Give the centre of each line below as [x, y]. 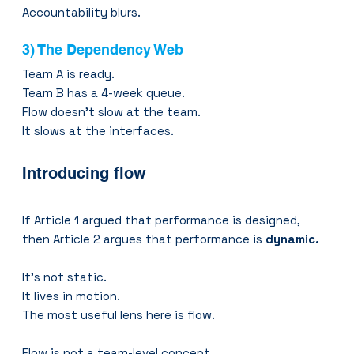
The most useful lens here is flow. [119, 314]
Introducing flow [85, 173]
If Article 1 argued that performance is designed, [162, 220]
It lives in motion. [72, 296]
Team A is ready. [69, 73]
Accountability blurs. [82, 12]
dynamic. [293, 239]
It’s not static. [65, 277]
